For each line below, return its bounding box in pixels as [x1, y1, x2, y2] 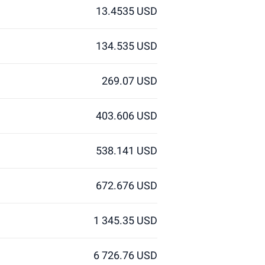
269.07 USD [102, 75, 157, 87]
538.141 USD [96, 144, 157, 157]
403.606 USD [96, 109, 157, 122]
